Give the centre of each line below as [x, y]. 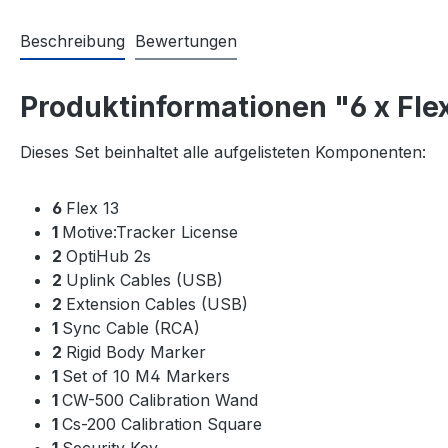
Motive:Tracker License [150, 231]
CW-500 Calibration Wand [160, 399]
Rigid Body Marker [136, 351]
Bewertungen [186, 40]
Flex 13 [92, 207]
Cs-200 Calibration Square [162, 423]
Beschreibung [72, 40]
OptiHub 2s [108, 255]
